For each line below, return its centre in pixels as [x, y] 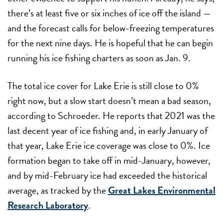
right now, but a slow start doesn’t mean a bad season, [109, 101]
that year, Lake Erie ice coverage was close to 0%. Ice [109, 146]
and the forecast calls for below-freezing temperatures [111, 28]
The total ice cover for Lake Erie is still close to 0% [103, 86]
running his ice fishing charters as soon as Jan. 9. [99, 58]
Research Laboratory [48, 205]
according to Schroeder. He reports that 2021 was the [111, 116]
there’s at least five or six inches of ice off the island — [109, 13]
